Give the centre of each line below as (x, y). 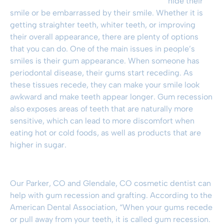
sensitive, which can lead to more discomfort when (102, 120)
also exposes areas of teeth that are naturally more (101, 108)
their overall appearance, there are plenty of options (104, 36)
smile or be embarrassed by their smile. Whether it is (106, 12)
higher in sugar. (38, 144)
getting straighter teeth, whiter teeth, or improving (103, 24)
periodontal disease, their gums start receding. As (101, 72)
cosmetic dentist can (171, 183)
